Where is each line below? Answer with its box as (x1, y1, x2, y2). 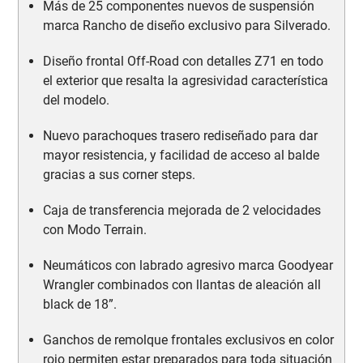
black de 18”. (43, 296, 117, 312)
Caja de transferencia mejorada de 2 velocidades (43, 202, 322, 218)
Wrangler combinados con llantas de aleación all (43, 276, 322, 293)
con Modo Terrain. (43, 221, 147, 237)
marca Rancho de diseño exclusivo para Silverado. (43, 17, 331, 33)
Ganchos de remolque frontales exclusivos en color (43, 331, 335, 348)
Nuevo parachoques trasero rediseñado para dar (43, 127, 318, 143)
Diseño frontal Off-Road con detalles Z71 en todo (43, 53, 324, 69)
